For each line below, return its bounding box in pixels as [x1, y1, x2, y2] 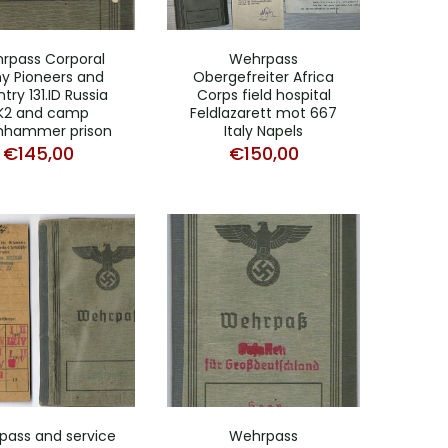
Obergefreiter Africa [193, 66, 334, 87]
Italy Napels [224, 120, 303, 141]
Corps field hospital [196, 84, 331, 105]
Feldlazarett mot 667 [190, 102, 337, 123]
